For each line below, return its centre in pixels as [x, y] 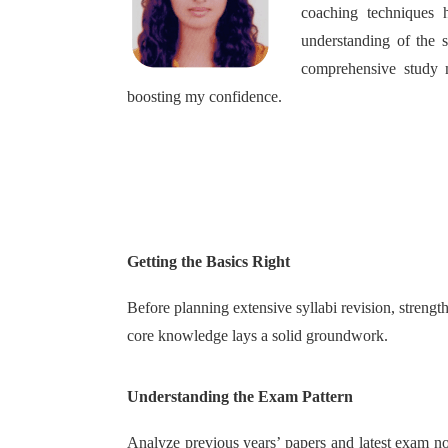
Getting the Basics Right [208, 261]
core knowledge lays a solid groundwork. [257, 335]
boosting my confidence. [204, 96]
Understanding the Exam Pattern [240, 396]
